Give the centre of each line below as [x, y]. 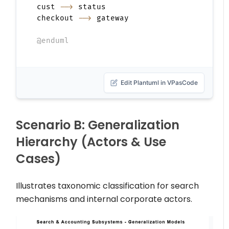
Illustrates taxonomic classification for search [108, 186]
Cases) [39, 158]
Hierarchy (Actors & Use [91, 142]
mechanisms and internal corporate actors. [104, 199]
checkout [58, 18]
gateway [111, 18]
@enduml [53, 40]
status [90, 7]
